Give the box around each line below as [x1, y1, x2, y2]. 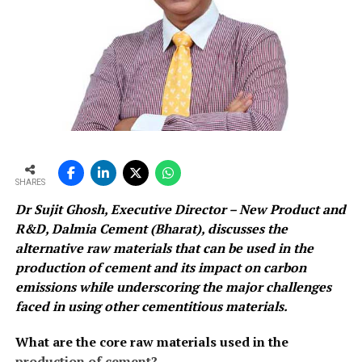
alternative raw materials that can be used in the [15, 239, 314, 258]
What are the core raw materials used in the [15, 333, 288, 351]
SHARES [15, 178, 45, 187]
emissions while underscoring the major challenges [15, 278, 331, 297]
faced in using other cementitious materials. [15, 297, 288, 316]
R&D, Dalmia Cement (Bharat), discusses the [15, 220, 288, 238]
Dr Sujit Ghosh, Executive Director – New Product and [15, 200, 346, 219]
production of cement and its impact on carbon [15, 259, 306, 277]
